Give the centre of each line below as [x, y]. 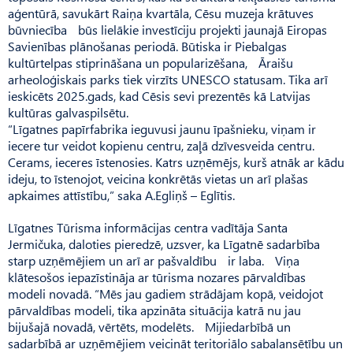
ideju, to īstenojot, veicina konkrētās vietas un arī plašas [158, 178]
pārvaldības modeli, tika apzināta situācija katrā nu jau [154, 310]
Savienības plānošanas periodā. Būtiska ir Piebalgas [147, 46]
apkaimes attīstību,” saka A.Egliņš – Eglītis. [121, 195]
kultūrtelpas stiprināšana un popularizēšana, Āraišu [150, 62]
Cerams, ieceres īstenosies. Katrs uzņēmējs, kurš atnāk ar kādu [176, 162]
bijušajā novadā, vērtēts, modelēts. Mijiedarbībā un [149, 326]
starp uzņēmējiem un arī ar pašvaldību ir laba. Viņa [154, 260]
